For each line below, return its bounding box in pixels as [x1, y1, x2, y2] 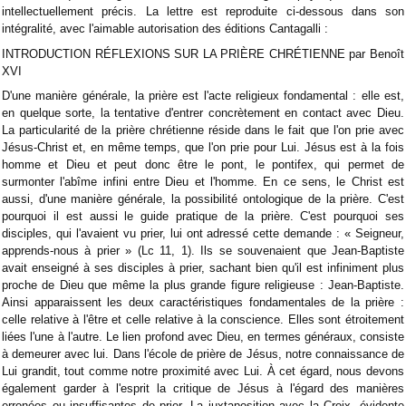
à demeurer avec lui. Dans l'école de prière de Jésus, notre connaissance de [2, 346, 404, 361]
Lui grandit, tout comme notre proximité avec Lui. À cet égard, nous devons [2, 363, 404, 378]
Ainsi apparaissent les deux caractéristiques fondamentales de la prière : [2, 295, 404, 309]
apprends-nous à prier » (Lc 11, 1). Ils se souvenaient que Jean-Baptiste [2, 243, 404, 257]
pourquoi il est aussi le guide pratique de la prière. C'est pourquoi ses [2, 208, 404, 223]
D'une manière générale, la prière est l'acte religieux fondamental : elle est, [2, 88, 404, 102]
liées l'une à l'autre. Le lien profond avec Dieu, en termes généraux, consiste [2, 329, 404, 343]
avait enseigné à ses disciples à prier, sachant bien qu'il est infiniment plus [2, 260, 404, 275]
